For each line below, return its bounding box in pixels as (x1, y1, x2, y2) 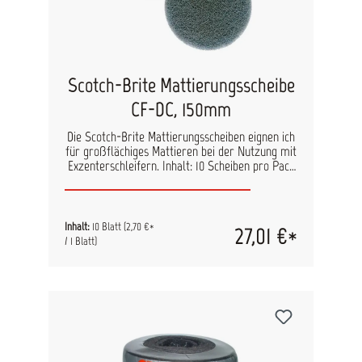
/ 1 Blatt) (65, 234, 97, 248)
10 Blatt (92, 220, 124, 234)
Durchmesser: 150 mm (128, 172, 234, 188)
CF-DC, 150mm (131, 97, 231, 121)
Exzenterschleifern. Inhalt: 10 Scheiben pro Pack (68, 158, 294, 174)
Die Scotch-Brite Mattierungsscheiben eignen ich (67, 128, 295, 145)
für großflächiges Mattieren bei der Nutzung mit (65, 143, 297, 159)
